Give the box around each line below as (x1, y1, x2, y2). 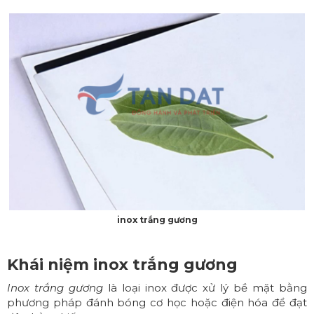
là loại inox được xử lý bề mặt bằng (102, 281, 308, 295)
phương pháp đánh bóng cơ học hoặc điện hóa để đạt (7, 296, 307, 310)
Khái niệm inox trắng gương (7, 255, 238, 275)
